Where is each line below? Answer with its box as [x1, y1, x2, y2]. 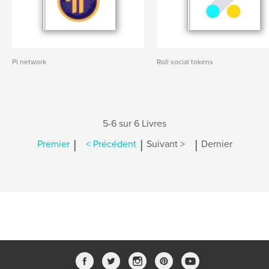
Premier [37, 138, 70, 151]
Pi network [12, 58, 46, 66]
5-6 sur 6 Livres [103, 118, 166, 130]
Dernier [201, 138, 232, 151]
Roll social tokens [157, 58, 214, 66]
